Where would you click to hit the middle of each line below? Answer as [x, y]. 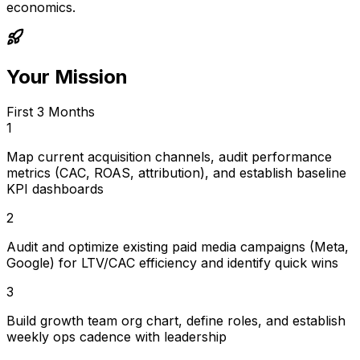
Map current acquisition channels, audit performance [169, 157]
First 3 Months [51, 112]
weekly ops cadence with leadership [117, 337]
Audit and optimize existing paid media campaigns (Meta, [178, 247]
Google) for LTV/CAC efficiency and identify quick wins [172, 263]
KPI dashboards [55, 189]
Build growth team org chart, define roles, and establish [176, 321]
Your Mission [67, 76]
